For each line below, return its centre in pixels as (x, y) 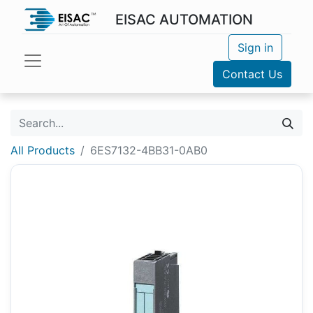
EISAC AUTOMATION (184, 20)
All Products (43, 150)
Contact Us (252, 74)
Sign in (255, 48)
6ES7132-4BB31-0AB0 (149, 150)
